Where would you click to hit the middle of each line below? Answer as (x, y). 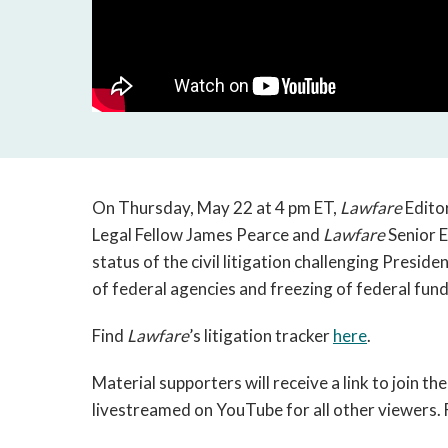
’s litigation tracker (261, 335)
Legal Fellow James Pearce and (207, 234)
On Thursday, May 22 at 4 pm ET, (216, 207)
